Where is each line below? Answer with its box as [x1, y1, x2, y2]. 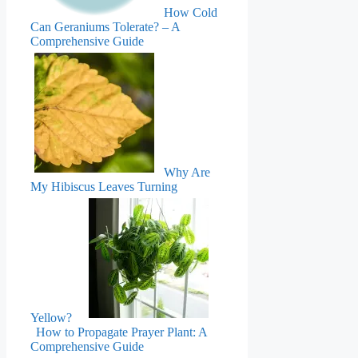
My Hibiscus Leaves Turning [30, 179, 177, 193]
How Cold [164, 5, 217, 19]
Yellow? [30, 310, 72, 324]
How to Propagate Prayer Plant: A [36, 324, 207, 339]
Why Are [164, 165, 210, 179]
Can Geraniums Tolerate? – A [30, 19, 180, 34]
